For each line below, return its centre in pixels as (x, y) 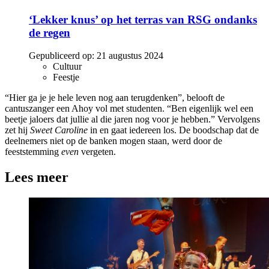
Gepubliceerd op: (62, 56)
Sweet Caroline (59, 130)
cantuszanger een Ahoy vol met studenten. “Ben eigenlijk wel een (129, 109)
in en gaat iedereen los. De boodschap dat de (173, 130)
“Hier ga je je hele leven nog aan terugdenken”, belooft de (115, 98)
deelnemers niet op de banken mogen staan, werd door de (113, 141)
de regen (50, 32)
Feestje (66, 77)
